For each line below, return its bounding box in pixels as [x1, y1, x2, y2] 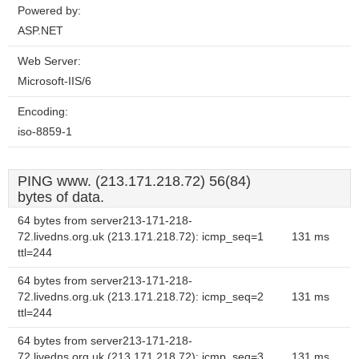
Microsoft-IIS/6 [18, 75, 91, 87]
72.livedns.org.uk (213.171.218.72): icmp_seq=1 [18, 231, 264, 243]
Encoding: [18, 106, 68, 118]
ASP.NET [18, 25, 63, 37]
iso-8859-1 [18, 126, 72, 138]
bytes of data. [18, 189, 104, 205]
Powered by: [18, 5, 81, 17]
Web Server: [18, 55, 81, 67]
